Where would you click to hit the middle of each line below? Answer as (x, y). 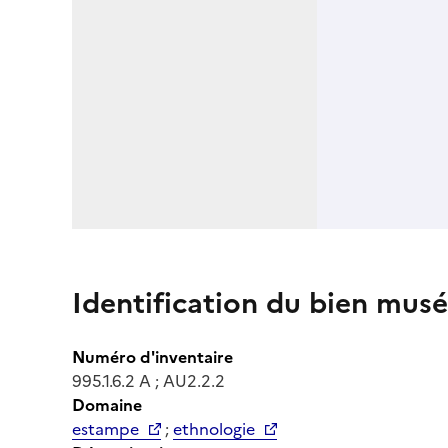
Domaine (107, 404)
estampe (105, 428)
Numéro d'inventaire (152, 356)
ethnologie (214, 428)
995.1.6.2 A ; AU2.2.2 (148, 380)
